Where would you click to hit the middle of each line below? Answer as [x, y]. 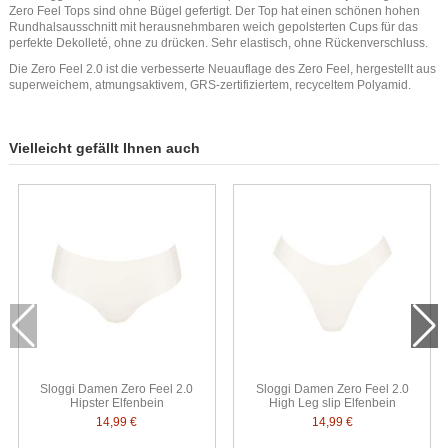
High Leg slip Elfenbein [332, 402]
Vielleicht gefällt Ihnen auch [104, 148]
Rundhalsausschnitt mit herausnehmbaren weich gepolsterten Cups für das [213, 27]
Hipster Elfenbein [116, 402]
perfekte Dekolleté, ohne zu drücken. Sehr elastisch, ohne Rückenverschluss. [218, 43]
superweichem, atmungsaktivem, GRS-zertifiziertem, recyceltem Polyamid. [210, 84]
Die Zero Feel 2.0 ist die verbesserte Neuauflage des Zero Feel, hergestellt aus [222, 68]
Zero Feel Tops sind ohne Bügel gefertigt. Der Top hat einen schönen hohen [214, 11]
